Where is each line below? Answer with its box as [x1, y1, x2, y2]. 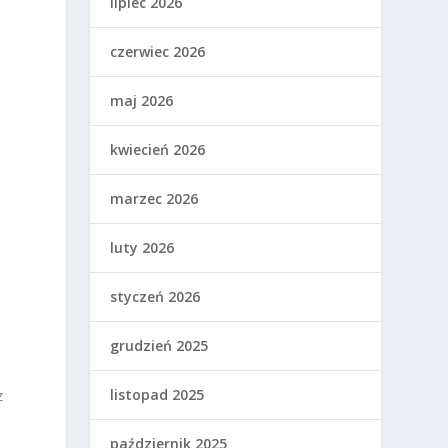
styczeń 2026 [110, 286, 201, 306]
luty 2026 [110, 237, 175, 257]
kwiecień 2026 [110, 139, 206, 159]
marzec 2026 [110, 188, 199, 208]
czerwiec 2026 [110, 41, 206, 61]
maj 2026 [110, 90, 174, 110]
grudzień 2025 [110, 335, 209, 355]
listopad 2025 [110, 384, 205, 404]
